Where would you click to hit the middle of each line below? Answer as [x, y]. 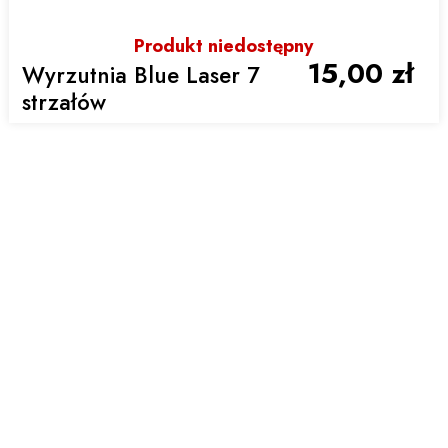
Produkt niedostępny [224, 46]
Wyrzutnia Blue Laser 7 [141, 75]
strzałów [64, 102]
